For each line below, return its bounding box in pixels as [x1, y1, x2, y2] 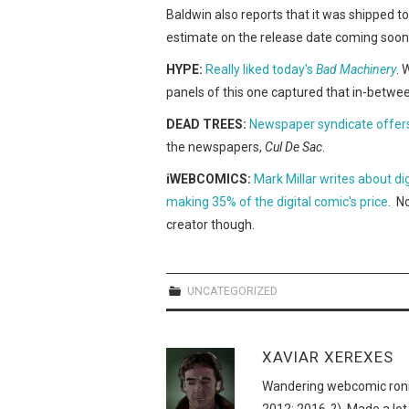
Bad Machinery [316, 61, 396, 77]
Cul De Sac [265, 139, 322, 154]
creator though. [166, 216, 255, 232]
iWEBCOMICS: [166, 171, 254, 186]
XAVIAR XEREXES [262, 347, 393, 366]
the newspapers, [166, 139, 265, 154]
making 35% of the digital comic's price [166, 194, 388, 209]
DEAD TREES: [166, 116, 246, 131]
